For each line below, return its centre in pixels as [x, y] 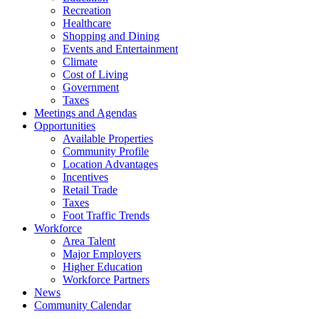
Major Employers [102, 254]
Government [91, 87]
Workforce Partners [106, 279]
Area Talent [89, 241]
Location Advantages [110, 164]
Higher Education [103, 267]
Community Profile [106, 151]
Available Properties [108, 138]
